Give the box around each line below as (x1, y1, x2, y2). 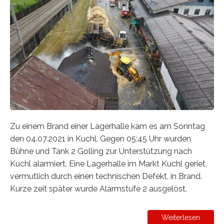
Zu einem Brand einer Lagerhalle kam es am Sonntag (10, 121, 205, 131)
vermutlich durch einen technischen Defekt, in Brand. (10, 171, 202, 181)
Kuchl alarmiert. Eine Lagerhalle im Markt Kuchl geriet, (10, 158, 207, 168)
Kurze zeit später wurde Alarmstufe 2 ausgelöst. (10, 183, 187, 193)
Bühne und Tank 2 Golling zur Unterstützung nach (10, 146, 192, 156)
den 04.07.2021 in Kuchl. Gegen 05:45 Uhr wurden (10, 133, 191, 143)
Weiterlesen (161, 213, 200, 221)
